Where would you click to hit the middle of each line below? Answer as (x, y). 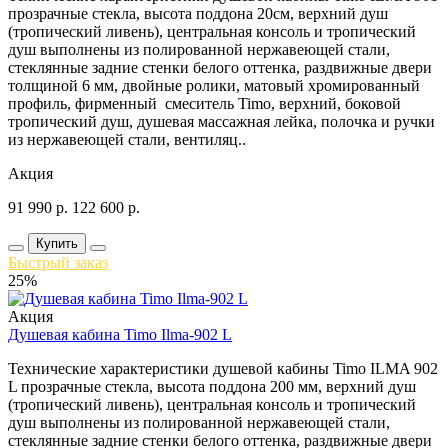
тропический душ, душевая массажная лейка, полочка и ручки (221, 121)
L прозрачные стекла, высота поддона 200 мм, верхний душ (212, 386)
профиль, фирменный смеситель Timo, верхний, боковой (204, 103)
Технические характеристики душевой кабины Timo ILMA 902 (223, 368)
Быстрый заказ (58, 262)
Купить (57, 243)
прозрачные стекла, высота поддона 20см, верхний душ (198, 13)
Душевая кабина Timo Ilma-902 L (120, 334)
